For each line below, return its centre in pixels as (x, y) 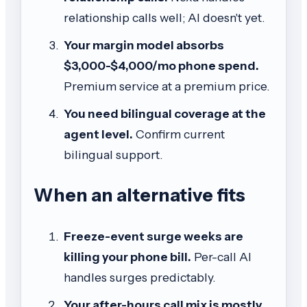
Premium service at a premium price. (167, 86)
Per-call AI (221, 256)
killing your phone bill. (127, 256)
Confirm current (179, 134)
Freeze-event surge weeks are (153, 236)
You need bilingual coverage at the (165, 114)
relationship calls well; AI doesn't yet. (164, 18)
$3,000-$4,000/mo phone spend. (161, 66)
